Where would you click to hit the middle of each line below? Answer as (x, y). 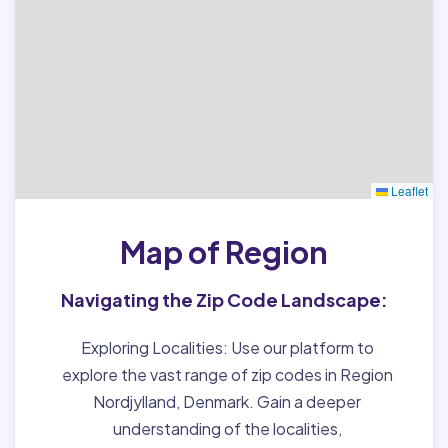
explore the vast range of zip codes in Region (227, 374)
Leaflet (408, 190)
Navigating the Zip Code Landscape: (224, 299)
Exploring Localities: (154, 347)
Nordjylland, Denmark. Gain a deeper (227, 401)
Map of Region (224, 251)
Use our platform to (300, 347)
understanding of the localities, (227, 428)
